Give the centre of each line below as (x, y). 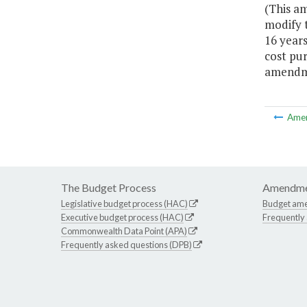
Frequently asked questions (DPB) (126, 245)
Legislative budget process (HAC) (124, 204)
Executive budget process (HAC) (122, 218)
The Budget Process (109, 188)
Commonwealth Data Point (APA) (124, 231)
